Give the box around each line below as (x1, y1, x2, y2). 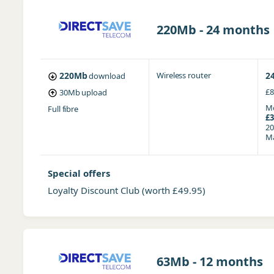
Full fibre (47, 103, 79, 114)
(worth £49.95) (141, 184, 206, 196)
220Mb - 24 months (156, 21, 270, 38)
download (89, 70, 125, 81)
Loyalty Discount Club (47, 184, 142, 196)
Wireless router (156, 70, 211, 81)
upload (81, 87, 107, 98)
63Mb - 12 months (156, 253, 263, 270)
